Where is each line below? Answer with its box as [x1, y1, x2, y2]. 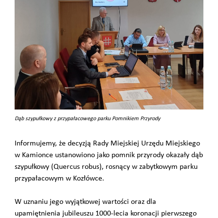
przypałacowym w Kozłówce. [15, 175, 104, 182]
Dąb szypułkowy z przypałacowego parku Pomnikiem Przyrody [15, 116, 160, 122]
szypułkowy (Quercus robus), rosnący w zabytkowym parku [15, 163, 198, 171]
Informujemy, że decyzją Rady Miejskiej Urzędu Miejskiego [15, 140, 200, 147]
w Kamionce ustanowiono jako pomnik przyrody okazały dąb [15, 151, 203, 159]
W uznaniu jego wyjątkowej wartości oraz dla [15, 198, 156, 206]
